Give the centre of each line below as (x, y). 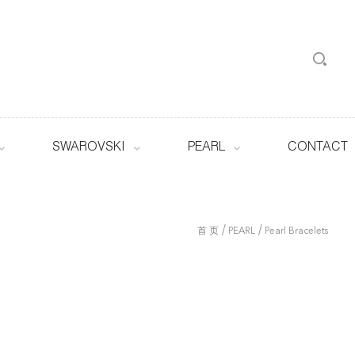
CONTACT (317, 148)
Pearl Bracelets (297, 231)
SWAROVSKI (88, 148)
